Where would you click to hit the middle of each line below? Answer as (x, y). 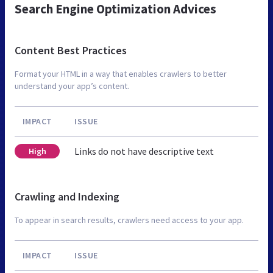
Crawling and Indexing (67, 196)
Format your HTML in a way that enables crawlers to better (121, 73)
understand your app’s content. (72, 86)
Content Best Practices (71, 50)
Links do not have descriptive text (144, 151)
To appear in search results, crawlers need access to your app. (129, 220)
